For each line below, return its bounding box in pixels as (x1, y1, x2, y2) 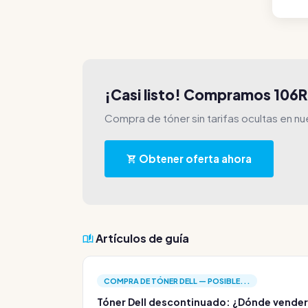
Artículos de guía (93, 231, 189, 245)
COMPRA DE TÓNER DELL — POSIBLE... (104, 276, 250, 285)
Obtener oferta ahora (137, 152, 252, 165)
